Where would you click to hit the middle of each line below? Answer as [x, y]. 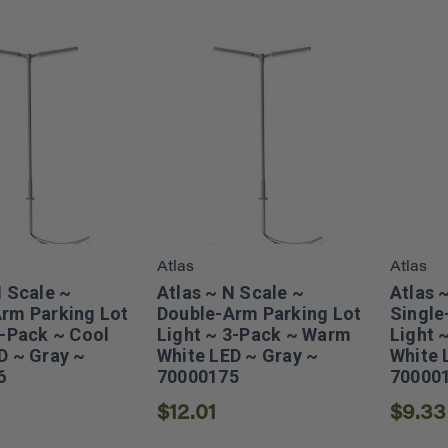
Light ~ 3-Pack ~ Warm [254, 334]
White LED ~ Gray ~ [237, 355]
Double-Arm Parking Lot [259, 313]
